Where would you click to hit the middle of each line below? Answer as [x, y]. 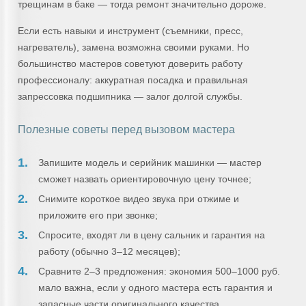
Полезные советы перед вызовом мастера [126, 129]
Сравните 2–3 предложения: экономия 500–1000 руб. [159, 271]
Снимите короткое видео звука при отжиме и [139, 199]
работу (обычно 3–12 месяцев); [109, 251]
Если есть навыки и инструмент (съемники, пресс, [130, 31]
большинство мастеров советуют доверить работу [130, 64]
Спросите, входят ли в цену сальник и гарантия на [152, 235]
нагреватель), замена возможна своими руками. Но [134, 47]
